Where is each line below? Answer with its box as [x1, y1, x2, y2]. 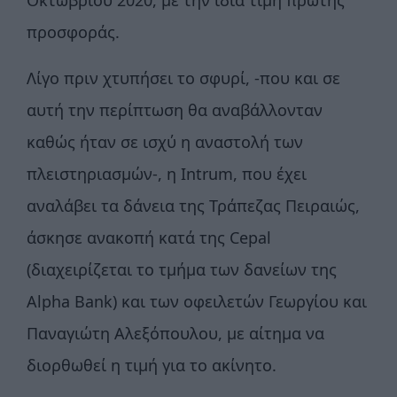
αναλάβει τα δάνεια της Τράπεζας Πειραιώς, [27, 195, 360, 217]
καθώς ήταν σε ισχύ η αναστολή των [27, 131, 303, 153]
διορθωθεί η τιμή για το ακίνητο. [27, 354, 276, 377]
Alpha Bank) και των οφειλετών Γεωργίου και [27, 291, 367, 313]
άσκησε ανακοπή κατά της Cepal [27, 227, 271, 249]
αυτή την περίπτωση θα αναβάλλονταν [27, 99, 323, 121]
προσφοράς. [27, 21, 120, 43]
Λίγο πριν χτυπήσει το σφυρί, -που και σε [27, 67, 340, 90]
